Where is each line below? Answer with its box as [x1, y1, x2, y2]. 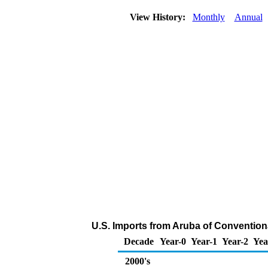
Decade [124, 236, 154, 246]
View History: [127, 12, 190, 22]
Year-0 [160, 236, 186, 246]
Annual [234, 12, 263, 22]
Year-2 [222, 236, 248, 246]
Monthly [192, 12, 225, 22]
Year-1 [191, 236, 217, 246]
